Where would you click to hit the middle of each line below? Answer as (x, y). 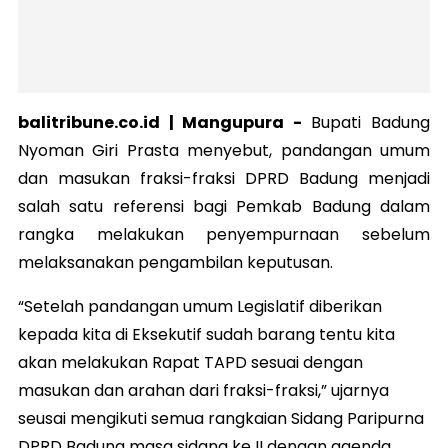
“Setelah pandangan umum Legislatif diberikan (200, 306)
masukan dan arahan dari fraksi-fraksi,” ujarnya (203, 390)
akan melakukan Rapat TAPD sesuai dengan (190, 362)
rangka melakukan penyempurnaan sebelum (224, 234)
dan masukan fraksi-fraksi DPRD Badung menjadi (224, 178)
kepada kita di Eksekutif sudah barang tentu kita (206, 334)
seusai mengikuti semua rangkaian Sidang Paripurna (221, 418)
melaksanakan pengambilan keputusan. (175, 262)
